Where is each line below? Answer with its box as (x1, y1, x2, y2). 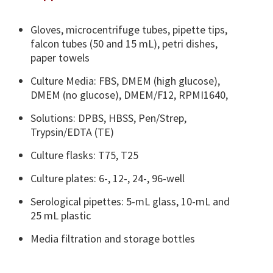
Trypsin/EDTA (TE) (30, 125, 114, 139)
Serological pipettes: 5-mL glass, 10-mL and (30, 194, 230, 208)
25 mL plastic (30, 208, 91, 222)
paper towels (30, 51, 90, 65)
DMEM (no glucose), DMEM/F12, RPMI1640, (30, 88, 228, 102)
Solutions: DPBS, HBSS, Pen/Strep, (30, 111, 186, 125)
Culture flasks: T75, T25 (30, 148, 138, 162)
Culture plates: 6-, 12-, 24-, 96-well (30, 171, 185, 185)
